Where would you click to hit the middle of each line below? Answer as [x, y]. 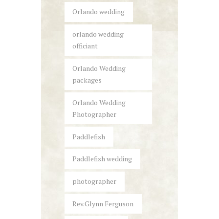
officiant [85, 46]
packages [87, 80]
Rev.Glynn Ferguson [103, 203]
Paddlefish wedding [102, 159]
